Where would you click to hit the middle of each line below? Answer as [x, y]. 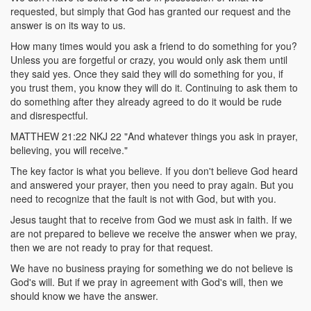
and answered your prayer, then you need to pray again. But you [152, 185]
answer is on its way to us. [68, 25]
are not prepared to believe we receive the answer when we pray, [154, 233]
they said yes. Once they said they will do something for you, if [147, 74]
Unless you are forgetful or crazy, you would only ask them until [149, 60]
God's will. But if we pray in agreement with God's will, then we [147, 282]
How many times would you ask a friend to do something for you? [154, 46]
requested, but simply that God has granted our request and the [151, 11]
